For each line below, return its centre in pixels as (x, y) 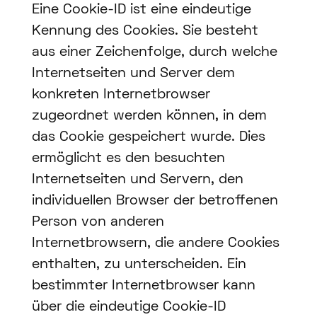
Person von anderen (98, 223)
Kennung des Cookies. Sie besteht (145, 31)
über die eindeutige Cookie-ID (128, 307)
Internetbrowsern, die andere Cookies (155, 244)
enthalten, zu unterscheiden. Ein (139, 265)
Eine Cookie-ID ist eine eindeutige (141, 10)
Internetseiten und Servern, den (137, 180)
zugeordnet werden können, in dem (149, 116)
